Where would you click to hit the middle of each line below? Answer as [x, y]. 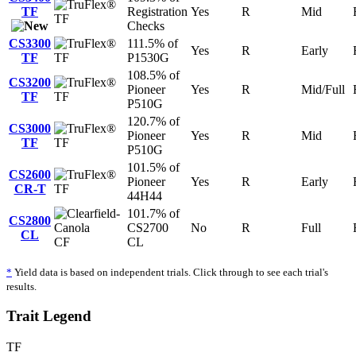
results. [21, 286]
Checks [146, 25]
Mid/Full [323, 89]
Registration [157, 11]
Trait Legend [49, 316]
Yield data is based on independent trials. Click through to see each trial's [170, 272]
